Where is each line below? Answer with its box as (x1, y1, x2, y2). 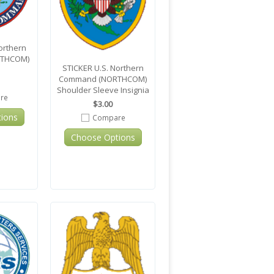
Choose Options (70, 131, 135, 144)
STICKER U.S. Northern (62, 62, 144, 74)
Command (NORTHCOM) (59, 73, 147, 85)
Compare (92, 113, 125, 123)
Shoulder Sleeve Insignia (56, 84, 149, 96)
